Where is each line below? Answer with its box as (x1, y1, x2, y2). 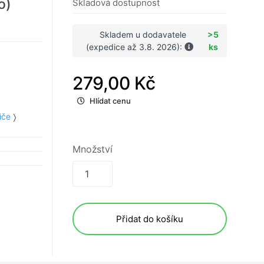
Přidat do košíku (116, 213, 183, 225)
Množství (72, 143, 113, 156)
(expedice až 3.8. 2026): (86, 42, 185, 52)
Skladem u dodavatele (99, 29, 186, 40)
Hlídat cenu (90, 96, 131, 106)
